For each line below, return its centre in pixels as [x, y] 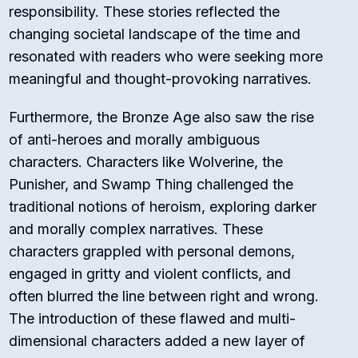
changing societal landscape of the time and [155, 34]
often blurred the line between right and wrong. [164, 296]
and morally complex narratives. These [136, 229]
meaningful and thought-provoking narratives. [161, 78]
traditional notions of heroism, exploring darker [163, 206]
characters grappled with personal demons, [152, 251]
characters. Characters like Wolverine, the [146, 161]
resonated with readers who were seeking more [166, 56]
